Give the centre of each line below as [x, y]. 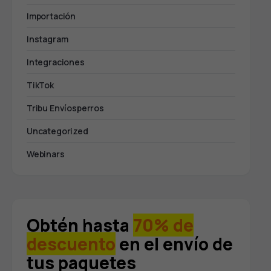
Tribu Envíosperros [65, 108]
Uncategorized [57, 131]
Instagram [47, 39]
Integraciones [56, 62]
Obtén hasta [80, 225]
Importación [51, 16]
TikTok [40, 85]
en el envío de [174, 244]
